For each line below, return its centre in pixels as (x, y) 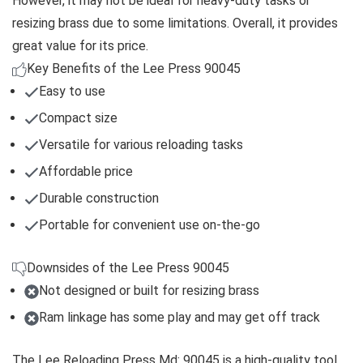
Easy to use (72, 91)
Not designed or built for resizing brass (149, 290)
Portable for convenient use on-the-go (149, 224)
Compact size (78, 117)
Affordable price (86, 171)
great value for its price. (80, 45)
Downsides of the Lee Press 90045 (128, 267)
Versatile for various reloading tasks (141, 144)
